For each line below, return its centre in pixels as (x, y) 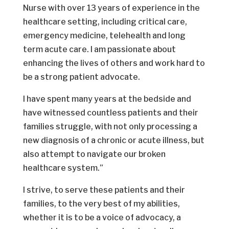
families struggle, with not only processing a (110, 127)
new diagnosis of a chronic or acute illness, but (113, 141)
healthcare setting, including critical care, (105, 22)
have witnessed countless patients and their (110, 113)
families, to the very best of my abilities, (101, 204)
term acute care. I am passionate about (99, 50)
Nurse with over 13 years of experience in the (111, 8)
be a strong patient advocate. (81, 77)
